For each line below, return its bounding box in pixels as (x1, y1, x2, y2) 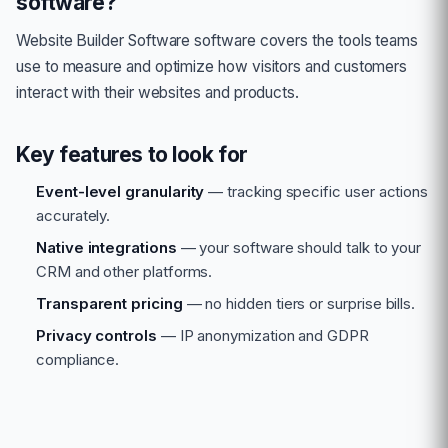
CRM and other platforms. (36, 262, 213, 281)
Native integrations (36, 238, 177, 257)
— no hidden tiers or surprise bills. (182, 294, 416, 313)
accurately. (36, 206, 111, 225)
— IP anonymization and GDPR (156, 326, 369, 345)
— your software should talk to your (176, 238, 422, 257)
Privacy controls (36, 326, 157, 345)
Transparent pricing (36, 294, 183, 313)
